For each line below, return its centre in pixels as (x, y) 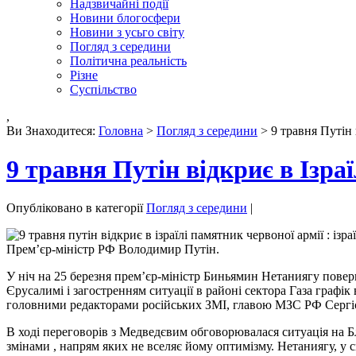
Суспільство (103, 89)
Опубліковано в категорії (76, 208)
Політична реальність (128, 60)
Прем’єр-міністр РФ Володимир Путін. (113, 250)
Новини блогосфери (125, 17)
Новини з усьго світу (127, 32)
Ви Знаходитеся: (52, 130)
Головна (121, 130)
